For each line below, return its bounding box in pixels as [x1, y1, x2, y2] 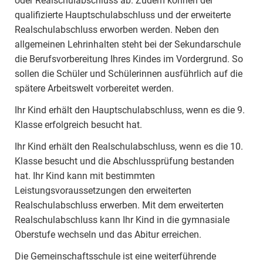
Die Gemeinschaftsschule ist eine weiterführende [15, 251, 216, 262]
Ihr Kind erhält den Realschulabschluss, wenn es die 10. [15, 141, 243, 152]
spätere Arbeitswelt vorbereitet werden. [15, 83, 174, 94]
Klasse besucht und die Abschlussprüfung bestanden [15, 156, 234, 167]
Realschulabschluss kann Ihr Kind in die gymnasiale [15, 214, 230, 225]
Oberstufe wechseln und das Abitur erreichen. [15, 229, 201, 240]
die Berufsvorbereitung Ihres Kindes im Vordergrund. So [15, 53, 243, 65]
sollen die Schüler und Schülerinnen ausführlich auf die [15, 68, 242, 79]
